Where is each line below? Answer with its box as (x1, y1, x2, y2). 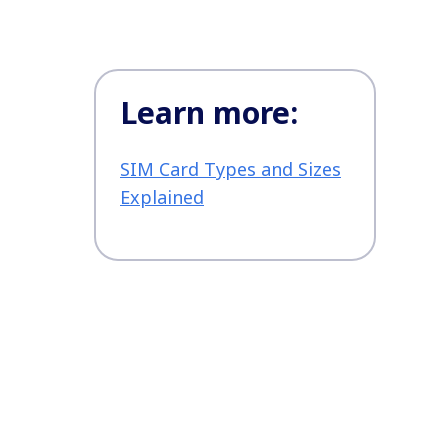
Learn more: (120, 92, 298, 134)
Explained (120, 185, 204, 210)
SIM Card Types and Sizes (120, 157, 341, 182)
